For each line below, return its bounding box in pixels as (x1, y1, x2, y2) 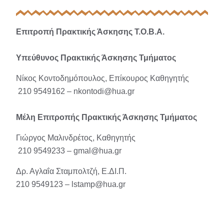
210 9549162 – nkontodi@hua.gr (16, 87, 134, 96)
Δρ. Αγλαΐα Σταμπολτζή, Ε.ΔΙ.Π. (16, 167, 126, 176)
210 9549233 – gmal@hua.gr (16, 146, 121, 155)
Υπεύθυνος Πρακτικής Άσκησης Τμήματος (16, 53, 176, 62)
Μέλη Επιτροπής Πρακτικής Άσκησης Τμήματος (16, 113, 197, 122)
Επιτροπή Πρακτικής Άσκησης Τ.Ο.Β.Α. (16, 27, 164, 36)
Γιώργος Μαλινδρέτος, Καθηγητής (16, 133, 135, 142)
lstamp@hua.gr (71, 180, 125, 189)
